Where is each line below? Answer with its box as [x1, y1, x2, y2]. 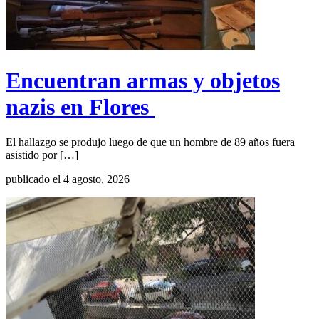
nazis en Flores [6, 94, 155, 120]
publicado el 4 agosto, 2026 [6, 172, 130, 185]
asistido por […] [6, 148, 78, 161]
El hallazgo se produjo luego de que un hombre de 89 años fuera [6, 135, 295, 148]
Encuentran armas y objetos [6, 68, 280, 94]
